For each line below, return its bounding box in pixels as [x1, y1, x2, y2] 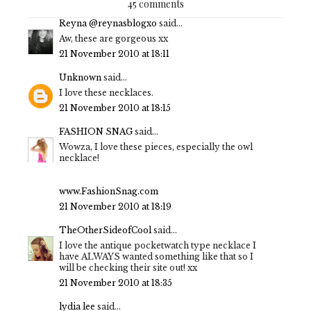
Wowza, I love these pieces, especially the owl [59, 141, 253, 152]
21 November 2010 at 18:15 [59, 102, 171, 113]
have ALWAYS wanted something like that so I [59, 251, 253, 262]
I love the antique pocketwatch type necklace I [59, 239, 256, 251]
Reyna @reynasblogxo [59, 17, 157, 28]
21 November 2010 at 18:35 [59, 277, 172, 288]
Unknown [59, 72, 101, 83]
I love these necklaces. [59, 87, 153, 98]
